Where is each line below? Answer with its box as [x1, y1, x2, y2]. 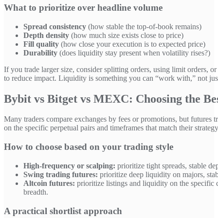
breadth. [23, 187, 48, 196]
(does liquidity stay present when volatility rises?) [57, 48, 210, 57]
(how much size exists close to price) [69, 31, 183, 39]
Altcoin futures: [23, 179, 75, 187]
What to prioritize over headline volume [4, 2, 163, 13]
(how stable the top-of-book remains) [86, 22, 201, 31]
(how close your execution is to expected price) [59, 39, 205, 48]
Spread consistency [23, 22, 86, 31]
